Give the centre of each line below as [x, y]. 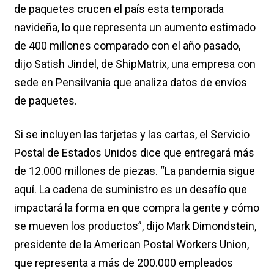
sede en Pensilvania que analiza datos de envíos [131, 82]
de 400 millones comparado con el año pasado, [127, 45]
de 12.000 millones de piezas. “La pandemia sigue [135, 171]
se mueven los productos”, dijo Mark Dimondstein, [135, 226]
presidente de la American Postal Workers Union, [131, 244]
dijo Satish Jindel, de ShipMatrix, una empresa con [135, 64]
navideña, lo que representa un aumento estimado [135, 27]
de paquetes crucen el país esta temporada [119, 9]
